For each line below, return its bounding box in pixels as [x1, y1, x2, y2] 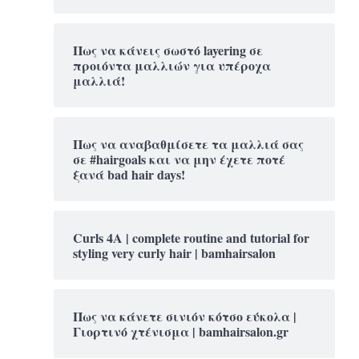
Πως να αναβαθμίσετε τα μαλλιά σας [73, 134, 304, 153]
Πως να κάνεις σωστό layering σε [73, 40, 263, 59]
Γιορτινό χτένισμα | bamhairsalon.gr [73, 321, 288, 341]
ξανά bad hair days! [73, 164, 185, 184]
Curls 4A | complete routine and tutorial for [73, 228, 309, 247]
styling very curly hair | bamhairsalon [73, 243, 276, 262]
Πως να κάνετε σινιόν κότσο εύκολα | [73, 306, 296, 325]
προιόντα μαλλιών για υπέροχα [73, 55, 271, 75]
